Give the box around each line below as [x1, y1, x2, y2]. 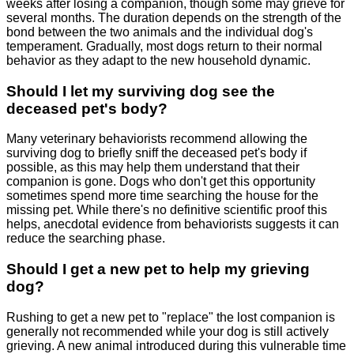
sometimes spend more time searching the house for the [6, 189, 318, 203]
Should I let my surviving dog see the [6, 82, 275, 100]
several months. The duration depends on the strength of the [6, 10, 341, 24]
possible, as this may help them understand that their [6, 160, 299, 175]
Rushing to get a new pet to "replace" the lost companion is [6, 310, 335, 324]
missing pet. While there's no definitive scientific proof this [6, 203, 327, 217]
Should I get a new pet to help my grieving [6, 261, 310, 277]
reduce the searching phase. [6, 232, 165, 246]
